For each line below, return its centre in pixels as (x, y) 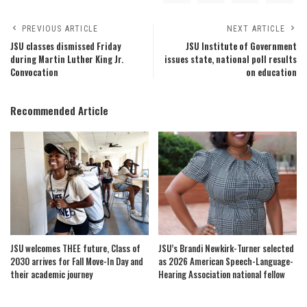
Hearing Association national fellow (223, 274)
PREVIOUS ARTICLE (60, 28)
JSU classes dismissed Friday (66, 46)
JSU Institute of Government (241, 46)
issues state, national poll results (231, 59)
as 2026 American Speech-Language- (226, 261)
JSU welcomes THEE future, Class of (75, 248)
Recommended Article (59, 110)
